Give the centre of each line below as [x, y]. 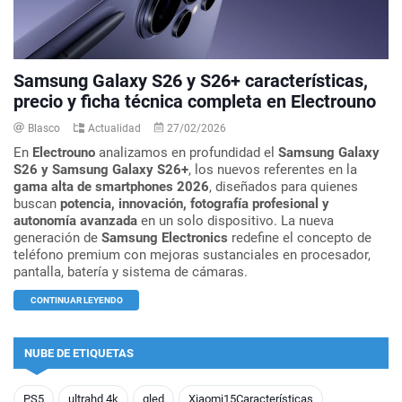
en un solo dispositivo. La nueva [236, 220]
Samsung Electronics [165, 237]
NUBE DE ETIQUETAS [79, 353]
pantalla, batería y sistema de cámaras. [131, 271]
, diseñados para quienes [284, 186]
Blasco [44, 128]
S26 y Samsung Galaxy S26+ [101, 169]
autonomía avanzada [75, 220]
